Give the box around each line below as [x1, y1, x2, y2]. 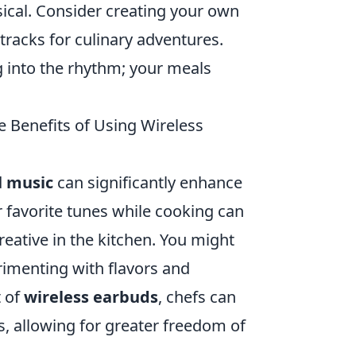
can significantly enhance [53, 172, 242, 193]
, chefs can [158, 286, 236, 308]
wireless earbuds [24, 286, 158, 308]
